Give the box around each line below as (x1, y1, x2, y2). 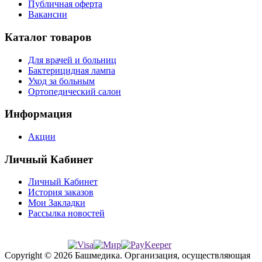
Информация (5, 108, 72, 120)
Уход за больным (28, 75, 95, 86)
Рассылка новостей (28, 208, 105, 219)
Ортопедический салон (28, 86, 121, 96)
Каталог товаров (5, 30, 91, 43)
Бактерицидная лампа (28, 65, 115, 75)
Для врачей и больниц (28, 54, 116, 65)
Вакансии (28, 9, 67, 20)
